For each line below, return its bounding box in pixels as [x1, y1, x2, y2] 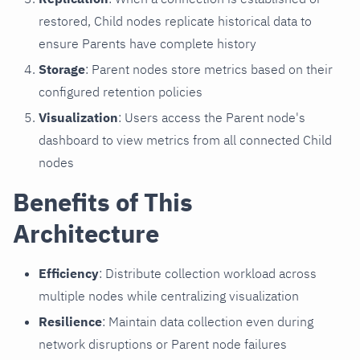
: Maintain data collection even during [102, 313, 313, 329]
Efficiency [39, 264, 99, 281]
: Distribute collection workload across [99, 264, 317, 281]
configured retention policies [39, 83, 202, 100]
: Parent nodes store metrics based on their [85, 60, 333, 77]
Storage [39, 60, 85, 77]
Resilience [39, 313, 102, 329]
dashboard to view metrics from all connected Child [39, 131, 332, 148]
